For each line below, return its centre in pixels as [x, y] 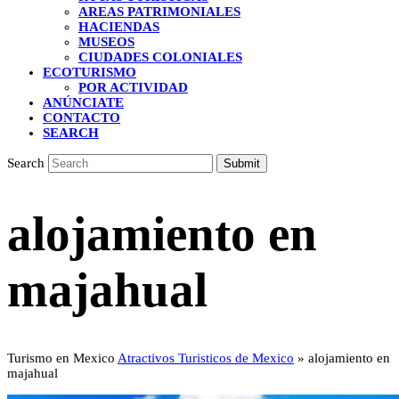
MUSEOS [106, 42]
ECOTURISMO [90, 72]
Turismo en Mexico [61, 358]
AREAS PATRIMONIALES [159, 12]
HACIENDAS [119, 27]
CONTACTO [81, 118]
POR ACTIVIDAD [133, 87]
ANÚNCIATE [83, 102]
